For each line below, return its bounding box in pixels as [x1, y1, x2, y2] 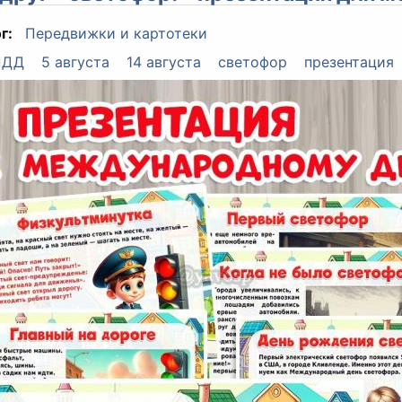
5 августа [40, 53, 109, 72]
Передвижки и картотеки [24, 24, 207, 43]
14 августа [126, 53, 201, 72]
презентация [304, 53, 395, 72]
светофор [218, 53, 288, 72]
